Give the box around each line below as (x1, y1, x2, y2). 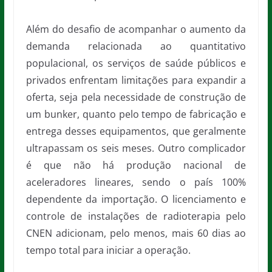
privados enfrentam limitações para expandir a (25, 73, 246, 87)
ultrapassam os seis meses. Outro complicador (25, 141, 246, 155)
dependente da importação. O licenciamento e (25, 192, 246, 206)
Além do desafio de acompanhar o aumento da (25, 22, 246, 36)
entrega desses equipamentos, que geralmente (25, 124, 246, 138)
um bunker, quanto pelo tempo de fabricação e (25, 107, 246, 121)
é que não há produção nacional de (25, 158, 246, 172)
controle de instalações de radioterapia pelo (25, 209, 246, 223)
